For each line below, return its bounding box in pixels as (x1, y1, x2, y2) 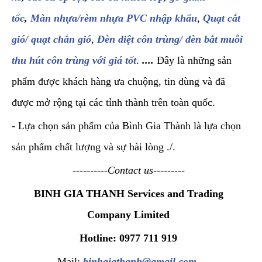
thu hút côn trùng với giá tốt (12, 54, 136, 66)
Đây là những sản (157, 54, 232, 66)
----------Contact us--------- (72, 164, 185, 176)
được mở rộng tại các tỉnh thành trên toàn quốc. (12, 96, 215, 108)
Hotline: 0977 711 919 (80, 232, 178, 244)
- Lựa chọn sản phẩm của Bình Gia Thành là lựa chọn (12, 119, 241, 132)
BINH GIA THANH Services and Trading (33, 187, 223, 199)
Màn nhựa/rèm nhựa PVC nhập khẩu (30, 12, 197, 24)
